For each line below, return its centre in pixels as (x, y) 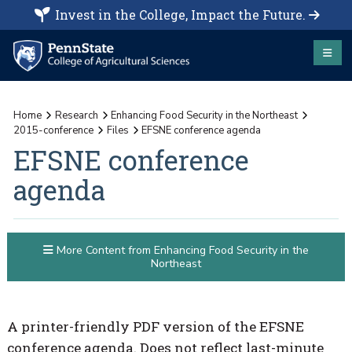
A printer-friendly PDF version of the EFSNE (155, 326)
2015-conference (54, 130)
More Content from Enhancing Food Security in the (181, 251)
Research (76, 115)
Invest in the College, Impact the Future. (180, 15)
